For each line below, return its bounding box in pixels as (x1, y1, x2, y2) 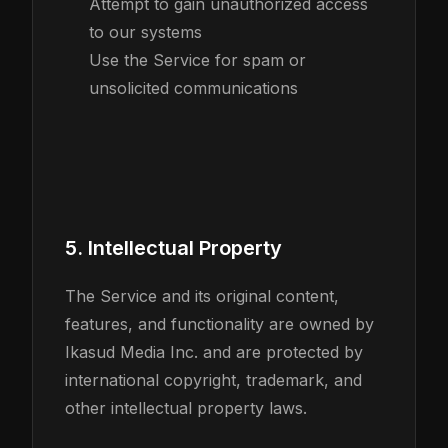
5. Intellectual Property (65, 236, 282, 260)
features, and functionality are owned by (65, 314, 374, 334)
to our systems (89, 22, 202, 42)
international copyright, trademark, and (65, 370, 362, 390)
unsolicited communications (89, 78, 298, 98)
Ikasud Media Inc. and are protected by (65, 342, 363, 362)
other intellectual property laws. (65, 398, 307, 418)
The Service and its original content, (65, 286, 339, 306)
